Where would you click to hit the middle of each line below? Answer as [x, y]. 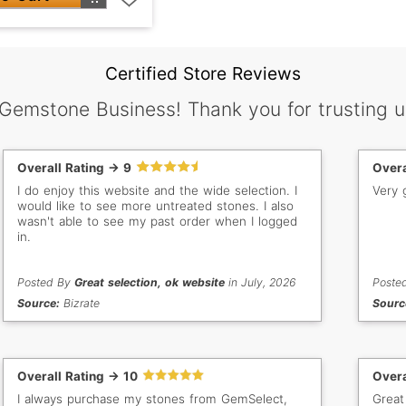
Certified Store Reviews [203, 73]
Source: [39, 303]
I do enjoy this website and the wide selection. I [158, 190]
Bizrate [80, 303]
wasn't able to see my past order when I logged [158, 221]
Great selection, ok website [150, 282]
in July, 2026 [261, 282]
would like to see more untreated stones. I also [156, 205]
